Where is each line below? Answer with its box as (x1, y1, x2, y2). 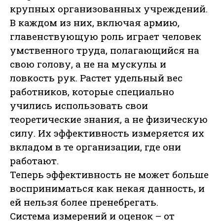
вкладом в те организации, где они (10, 141, 181, 153)
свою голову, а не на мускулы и (10, 58, 166, 71)
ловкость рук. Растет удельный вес (10, 72, 183, 84)
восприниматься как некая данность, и (10, 182, 205, 195)
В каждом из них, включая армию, (10, 16, 180, 29)
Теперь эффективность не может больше (10, 168, 209, 181)
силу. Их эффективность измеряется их (10, 127, 204, 140)
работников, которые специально (10, 85, 174, 98)
